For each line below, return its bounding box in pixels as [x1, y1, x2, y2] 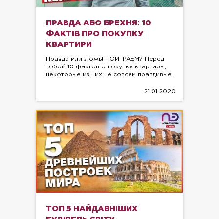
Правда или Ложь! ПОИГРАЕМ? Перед [46, 56, 164, 62]
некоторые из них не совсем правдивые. [46, 71, 173, 77]
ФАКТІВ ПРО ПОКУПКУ [46, 30, 144, 38]
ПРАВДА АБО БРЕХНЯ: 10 [46, 19, 151, 27]
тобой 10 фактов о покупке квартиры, [46, 64, 166, 69]
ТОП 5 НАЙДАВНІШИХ [46, 205, 138, 213]
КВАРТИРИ [46, 41, 92, 48]
